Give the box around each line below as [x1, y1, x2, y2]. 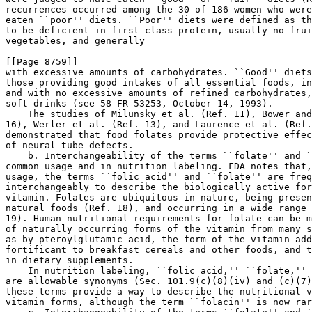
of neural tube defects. [6, 140, 134, 150]
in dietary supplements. [6, 255, 134, 265]
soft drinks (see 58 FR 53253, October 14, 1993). [6, 98, 273, 109]
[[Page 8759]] [6, 56, 78, 67]
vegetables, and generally [6, 36, 150, 46]
